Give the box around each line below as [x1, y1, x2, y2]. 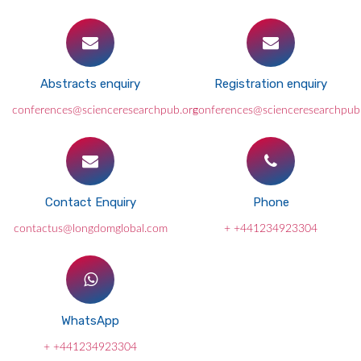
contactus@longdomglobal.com [13, 223, 168, 234]
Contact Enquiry [44, 195, 136, 210]
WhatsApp [61, 313, 119, 328]
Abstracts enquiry [40, 77, 140, 91]
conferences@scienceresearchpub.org [12, 105, 198, 116]
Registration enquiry [214, 77, 327, 91]
